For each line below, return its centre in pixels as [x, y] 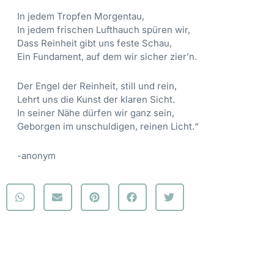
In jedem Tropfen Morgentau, [81, 16]
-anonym [36, 156]
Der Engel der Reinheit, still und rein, [97, 86]
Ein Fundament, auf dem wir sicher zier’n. [107, 56]
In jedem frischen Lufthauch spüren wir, [104, 29]
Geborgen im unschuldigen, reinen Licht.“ [108, 126]
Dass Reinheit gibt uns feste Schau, [94, 43]
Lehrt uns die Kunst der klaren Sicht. [96, 99]
